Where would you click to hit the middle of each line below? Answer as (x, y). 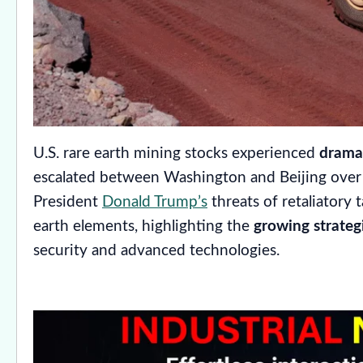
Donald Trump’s (155, 203)
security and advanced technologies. (156, 251)
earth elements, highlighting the (143, 227)
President (68, 203)
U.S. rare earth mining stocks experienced (176, 154)
